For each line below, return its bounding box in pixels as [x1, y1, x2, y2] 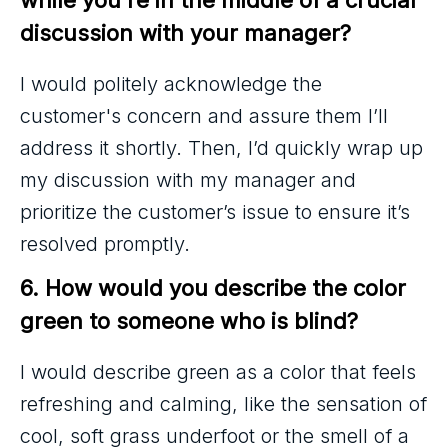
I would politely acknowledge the [20, 71, 322, 96]
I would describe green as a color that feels [20, 359, 416, 384]
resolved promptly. [20, 231, 190, 256]
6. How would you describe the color [20, 274, 412, 301]
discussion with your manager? [20, 19, 351, 46]
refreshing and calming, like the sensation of [20, 391, 427, 416]
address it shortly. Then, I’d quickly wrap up [20, 135, 423, 160]
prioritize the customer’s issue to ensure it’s [20, 199, 410, 224]
